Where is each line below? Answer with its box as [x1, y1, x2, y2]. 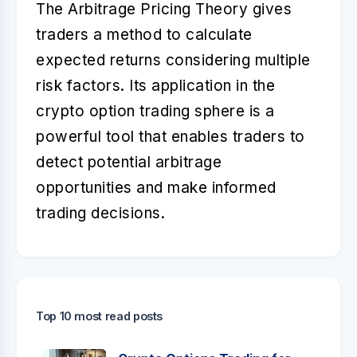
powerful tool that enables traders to [36, 127, 305, 146]
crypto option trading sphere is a [36, 102, 275, 120]
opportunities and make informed [36, 178, 277, 197]
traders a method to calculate [36, 25, 253, 44]
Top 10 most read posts [36, 309, 163, 323]
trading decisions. [36, 204, 165, 222]
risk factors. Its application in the [36, 76, 275, 95]
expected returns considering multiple [36, 51, 311, 69]
